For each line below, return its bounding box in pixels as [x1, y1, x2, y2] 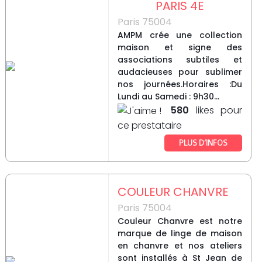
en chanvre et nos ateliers [117, 240, 242, 252]
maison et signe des [117, 42, 242, 54]
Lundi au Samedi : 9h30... [117, 91, 219, 103]
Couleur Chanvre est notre [117, 215, 242, 227]
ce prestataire [117, 119, 182, 133]
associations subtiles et [117, 54, 242, 66]
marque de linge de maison [117, 227, 242, 240]
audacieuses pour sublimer [117, 66, 242, 78]
